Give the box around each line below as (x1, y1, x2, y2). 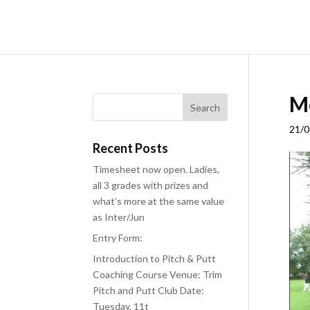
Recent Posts (93, 140, 169, 156)
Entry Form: (93, 232, 143, 244)
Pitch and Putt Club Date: (93, 284, 205, 296)
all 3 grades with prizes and (93, 179, 209, 191)
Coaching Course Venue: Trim (93, 268, 223, 280)
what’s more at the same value (93, 195, 225, 207)
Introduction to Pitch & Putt (93, 253, 217, 264)
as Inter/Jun (93, 211, 145, 223)
